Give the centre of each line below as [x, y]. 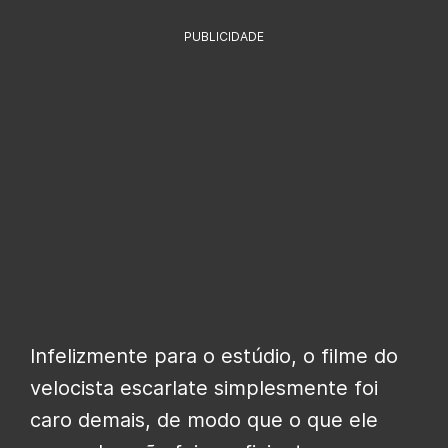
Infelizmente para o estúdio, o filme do [214, 355]
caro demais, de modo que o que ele [204, 419]
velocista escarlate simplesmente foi [204, 387]
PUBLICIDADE [224, 36]
